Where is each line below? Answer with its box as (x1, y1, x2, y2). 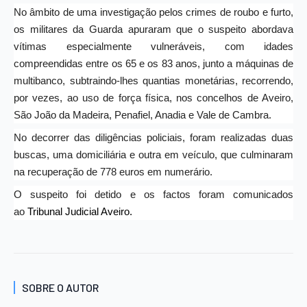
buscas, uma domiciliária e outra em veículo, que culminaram (14, 149, 293, 160)
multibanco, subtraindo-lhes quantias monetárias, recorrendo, (14, 75, 293, 86)
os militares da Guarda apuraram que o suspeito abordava (14, 23, 293, 35)
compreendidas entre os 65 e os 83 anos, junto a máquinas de (14, 58, 293, 69)
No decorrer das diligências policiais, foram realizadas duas (14, 132, 293, 143)
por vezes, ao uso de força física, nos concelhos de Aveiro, (14, 92, 293, 103)
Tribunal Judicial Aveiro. (27, 206, 132, 217)
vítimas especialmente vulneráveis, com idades (14, 40, 293, 52)
